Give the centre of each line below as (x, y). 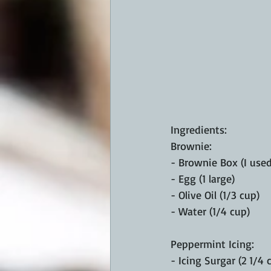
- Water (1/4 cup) (210, 211)
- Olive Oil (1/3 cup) (215, 195)
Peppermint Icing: (212, 244)
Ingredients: (199, 130)
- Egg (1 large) (203, 179)
